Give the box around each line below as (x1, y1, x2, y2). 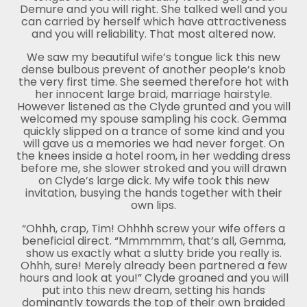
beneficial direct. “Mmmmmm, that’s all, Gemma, (21, 232, 286, 249)
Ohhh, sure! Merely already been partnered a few (20, 257, 287, 273)
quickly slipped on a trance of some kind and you (23, 123, 284, 139)
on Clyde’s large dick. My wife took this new (38, 172, 269, 188)
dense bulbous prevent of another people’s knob (21, 61, 286, 77)
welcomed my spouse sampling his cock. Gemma (21, 110, 286, 127)
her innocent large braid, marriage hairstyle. (35, 86, 272, 102)
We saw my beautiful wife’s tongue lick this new (27, 49, 280, 65)
